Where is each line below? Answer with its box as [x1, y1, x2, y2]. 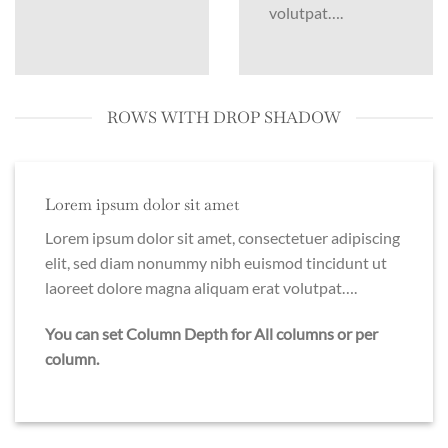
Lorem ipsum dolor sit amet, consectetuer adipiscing [45, 228, 400, 248]
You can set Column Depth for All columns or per [45, 324, 378, 344]
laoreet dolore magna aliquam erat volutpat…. [45, 278, 357, 298]
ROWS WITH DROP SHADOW [107, 107, 341, 129]
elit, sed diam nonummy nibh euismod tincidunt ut [45, 253, 387, 273]
